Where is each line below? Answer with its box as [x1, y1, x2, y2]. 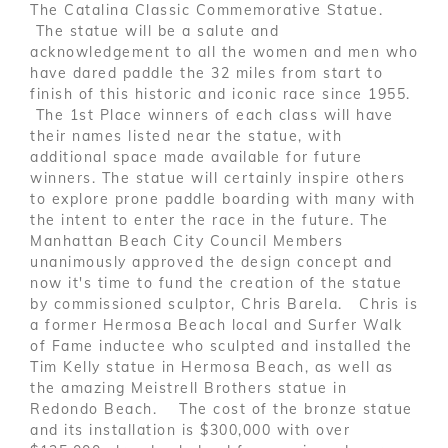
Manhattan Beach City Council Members [30, 231, 343, 250]
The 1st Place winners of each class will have [30, 105, 393, 124]
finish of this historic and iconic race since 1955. [30, 84, 416, 103]
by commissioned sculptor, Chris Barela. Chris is [30, 294, 418, 313]
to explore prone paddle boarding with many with [30, 189, 416, 208]
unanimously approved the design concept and [30, 252, 393, 271]
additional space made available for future [30, 147, 362, 166]
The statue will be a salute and [30, 21, 279, 40]
